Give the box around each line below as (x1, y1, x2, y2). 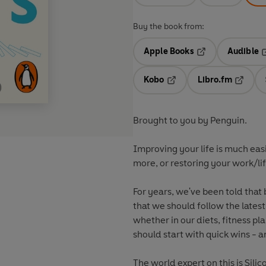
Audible (227, 46, 259, 57)
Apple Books (144, 46, 194, 57)
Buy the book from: (133, 21, 204, 32)
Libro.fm (197, 75, 232, 85)
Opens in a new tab (166, 83, 243, 94)
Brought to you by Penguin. (133, 115, 249, 126)
